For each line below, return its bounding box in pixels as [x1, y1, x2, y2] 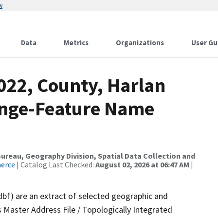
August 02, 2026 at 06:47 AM [95, 160, 189, 169]
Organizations [116, 38, 164, 47]
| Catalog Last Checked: [15, 160, 95, 169]
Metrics [64, 38, 89, 47]
